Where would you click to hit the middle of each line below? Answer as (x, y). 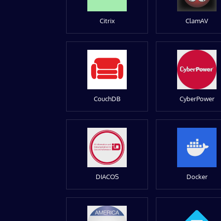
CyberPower (197, 98)
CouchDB (107, 98)
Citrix (107, 20)
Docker (197, 176)
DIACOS (107, 176)
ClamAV (197, 20)
